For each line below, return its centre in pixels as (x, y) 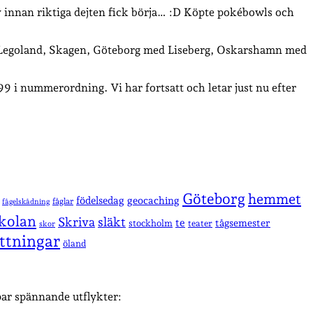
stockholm (151, 223)
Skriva (77, 222)
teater (200, 224)
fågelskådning (26, 202)
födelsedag (100, 201)
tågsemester (243, 223)
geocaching (153, 201)
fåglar (63, 202)
